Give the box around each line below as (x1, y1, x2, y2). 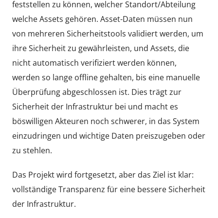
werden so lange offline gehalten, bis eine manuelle (12, 72, 200, 83)
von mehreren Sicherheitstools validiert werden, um (12, 28, 203, 39)
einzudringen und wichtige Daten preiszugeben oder (12, 130, 205, 141)
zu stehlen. (12, 145, 52, 156)
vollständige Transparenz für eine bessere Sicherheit (12, 184, 205, 195)
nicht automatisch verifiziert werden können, (12, 57, 177, 68)
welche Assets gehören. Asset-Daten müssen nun (12, 14, 193, 24)
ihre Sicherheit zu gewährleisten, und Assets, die (12, 43, 189, 54)
